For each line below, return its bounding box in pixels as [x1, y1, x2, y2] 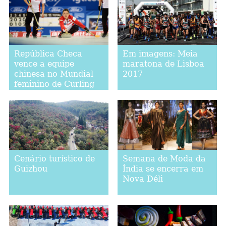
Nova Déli [122, 174, 163, 184]
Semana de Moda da [122, 153, 206, 163]
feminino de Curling [14, 79, 94, 89]
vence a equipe [14, 59, 74, 69]
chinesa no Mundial [14, 69, 93, 79]
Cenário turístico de [14, 153, 95, 163]
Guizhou [14, 163, 47, 174]
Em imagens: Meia [122, 48, 198, 59]
